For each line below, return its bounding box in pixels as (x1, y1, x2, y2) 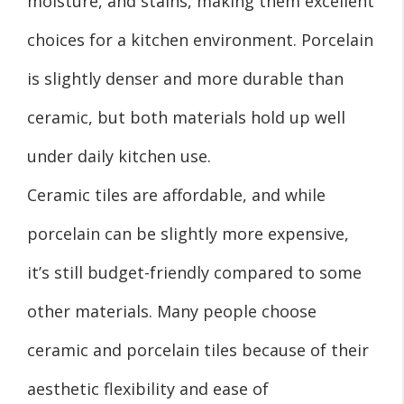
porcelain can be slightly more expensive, (27, 222, 349, 244)
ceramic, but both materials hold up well (27, 106, 345, 128)
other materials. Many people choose (27, 299, 317, 322)
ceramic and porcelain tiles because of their (27, 338, 369, 361)
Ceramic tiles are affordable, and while (27, 183, 326, 206)
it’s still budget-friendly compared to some (27, 261, 362, 283)
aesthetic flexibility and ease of (27, 377, 269, 399)
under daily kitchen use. (27, 144, 211, 167)
